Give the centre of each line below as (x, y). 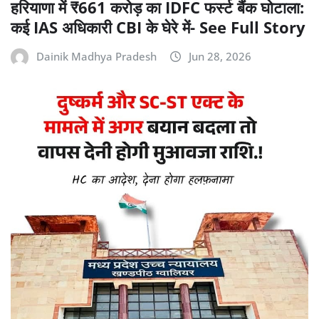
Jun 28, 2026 (220, 57)
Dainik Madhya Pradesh (96, 57)
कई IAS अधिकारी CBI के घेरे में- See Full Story (158, 27)
